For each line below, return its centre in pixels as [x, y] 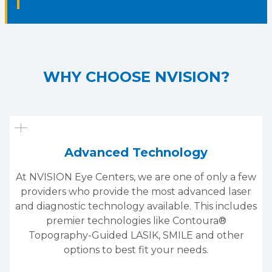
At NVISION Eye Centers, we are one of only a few [136, 177]
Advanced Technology [136, 152]
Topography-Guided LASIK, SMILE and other [136, 235]
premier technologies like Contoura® [136, 220]
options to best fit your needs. [136, 250]
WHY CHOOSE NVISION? [136, 76]
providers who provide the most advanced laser [136, 191]
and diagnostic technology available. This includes [136, 206]
